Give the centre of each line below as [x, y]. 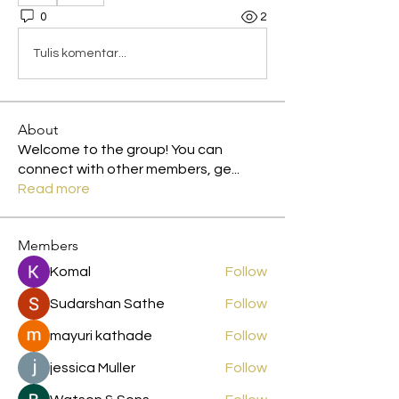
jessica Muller [93, 368]
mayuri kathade [101, 336]
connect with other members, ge [125, 169]
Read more [54, 189]
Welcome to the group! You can [120, 150]
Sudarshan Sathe [107, 304]
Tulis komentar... [80, 53]
